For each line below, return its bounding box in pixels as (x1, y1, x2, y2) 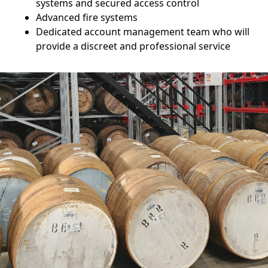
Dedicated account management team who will (36, 25, 249, 38)
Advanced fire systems (36, 11, 138, 24)
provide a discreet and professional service (36, 39, 230, 53)
